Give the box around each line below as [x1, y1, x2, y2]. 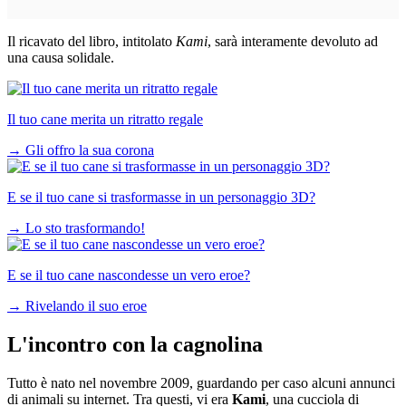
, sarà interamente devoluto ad [208, 33, 378, 49]
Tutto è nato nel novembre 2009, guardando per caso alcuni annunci [7, 374, 395, 391]
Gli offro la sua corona [25, 141, 154, 158]
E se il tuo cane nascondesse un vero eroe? [7, 266, 250, 283]
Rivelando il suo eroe [25, 297, 147, 314]
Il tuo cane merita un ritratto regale [7, 111, 203, 127]
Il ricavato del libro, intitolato [7, 33, 176, 49]
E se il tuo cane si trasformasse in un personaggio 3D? [7, 188, 315, 205]
